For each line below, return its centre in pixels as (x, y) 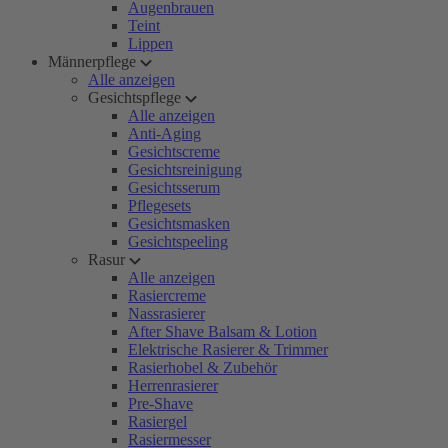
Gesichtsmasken (179, 223)
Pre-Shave (160, 403)
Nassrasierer (166, 313)
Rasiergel (157, 421)
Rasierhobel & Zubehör (202, 367)
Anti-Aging (164, 133)
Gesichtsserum (174, 187)
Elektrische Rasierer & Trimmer (228, 349)
